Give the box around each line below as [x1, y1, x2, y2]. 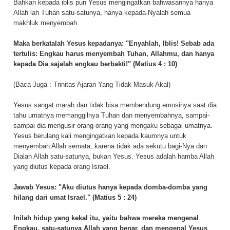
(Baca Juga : [13, 80, 53, 88]
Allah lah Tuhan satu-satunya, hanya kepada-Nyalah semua [13, 8, 190, 16]
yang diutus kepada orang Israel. [13, 162, 110, 170]
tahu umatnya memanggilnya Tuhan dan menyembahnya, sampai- [13, 111, 209, 119]
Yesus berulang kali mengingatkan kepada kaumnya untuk [13, 131, 186, 140]
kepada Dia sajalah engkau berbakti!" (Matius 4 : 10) [13, 60, 177, 68]
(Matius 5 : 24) [90, 193, 137, 201]
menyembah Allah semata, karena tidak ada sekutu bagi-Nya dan [13, 142, 207, 150]
